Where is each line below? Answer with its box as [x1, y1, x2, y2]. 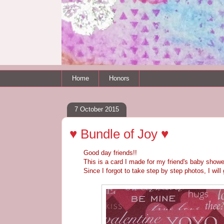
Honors [108, 74, 129, 82]
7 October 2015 [74, 105, 119, 113]
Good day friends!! [69, 148, 137, 156]
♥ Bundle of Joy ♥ [69, 126, 168, 141]
